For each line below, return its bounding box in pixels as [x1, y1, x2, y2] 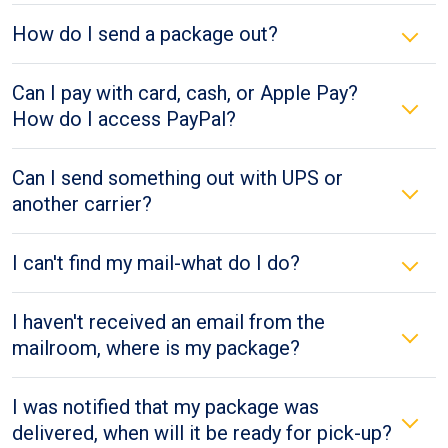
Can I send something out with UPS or [12, 166, 343, 190]
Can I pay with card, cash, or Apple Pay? [12, 81, 358, 105]
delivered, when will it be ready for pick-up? [12, 421, 392, 445]
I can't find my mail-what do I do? [12, 251, 300, 275]
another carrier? [12, 192, 152, 216]
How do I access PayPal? [12, 107, 236, 131]
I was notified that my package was [12, 395, 319, 419]
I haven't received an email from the [12, 310, 325, 334]
